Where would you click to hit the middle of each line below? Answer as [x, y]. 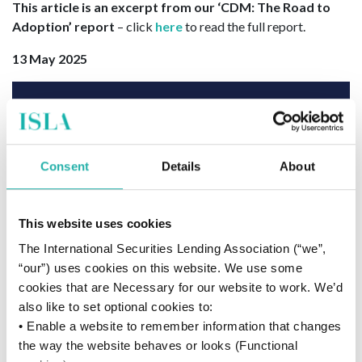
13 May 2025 [50, 59]
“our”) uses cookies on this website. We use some [160, 268]
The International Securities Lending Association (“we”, [173, 249]
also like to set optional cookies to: [116, 307]
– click [135, 26]
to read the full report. [244, 26]
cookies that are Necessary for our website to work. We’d [181, 288]
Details [181, 166]
